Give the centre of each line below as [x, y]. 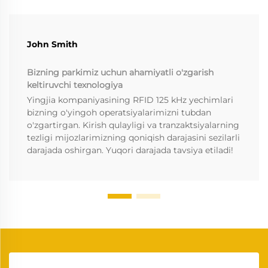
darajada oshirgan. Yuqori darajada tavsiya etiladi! [130, 150]
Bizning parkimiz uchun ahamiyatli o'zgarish [120, 72]
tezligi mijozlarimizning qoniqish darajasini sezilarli [133, 137]
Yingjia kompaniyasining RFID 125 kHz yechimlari [130, 100]
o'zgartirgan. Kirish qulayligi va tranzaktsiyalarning [133, 125]
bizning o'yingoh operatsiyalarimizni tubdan [119, 112]
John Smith [52, 44]
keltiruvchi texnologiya [75, 85]
